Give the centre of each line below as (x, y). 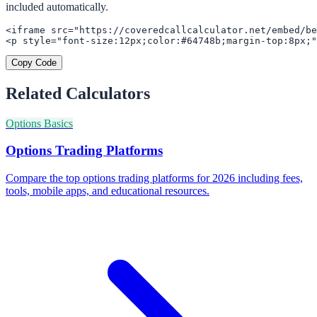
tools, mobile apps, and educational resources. (108, 191)
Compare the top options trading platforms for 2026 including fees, (154, 178)
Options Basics (39, 123)
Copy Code (34, 62)
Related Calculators (78, 93)
